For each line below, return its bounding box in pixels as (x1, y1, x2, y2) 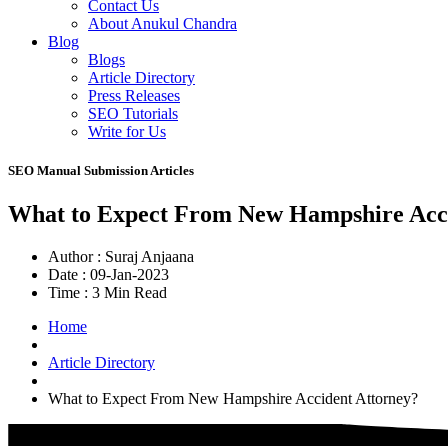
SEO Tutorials (88, 105, 178, 122)
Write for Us (88, 123, 166, 140)
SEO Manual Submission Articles (8, 163, 194, 179)
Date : (48, 266, 86, 284)
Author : (48, 248, 101, 266)
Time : (48, 284, 88, 302)
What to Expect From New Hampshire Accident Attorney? (48, 390, 418, 408)
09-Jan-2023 (90, 266, 169, 284)
